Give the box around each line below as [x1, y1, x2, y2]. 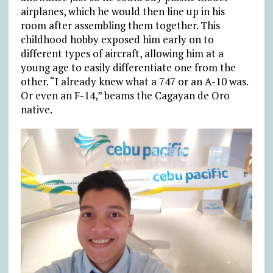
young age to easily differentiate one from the [20, 60, 236, 75]
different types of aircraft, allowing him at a [20, 46, 224, 61]
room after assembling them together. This [20, 18, 220, 33]
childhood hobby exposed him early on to [20, 32, 214, 47]
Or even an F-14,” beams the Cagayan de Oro [20, 88, 230, 103]
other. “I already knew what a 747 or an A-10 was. [20, 74, 248, 89]
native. [20, 102, 52, 117]
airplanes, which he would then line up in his [20, 4, 225, 19]
